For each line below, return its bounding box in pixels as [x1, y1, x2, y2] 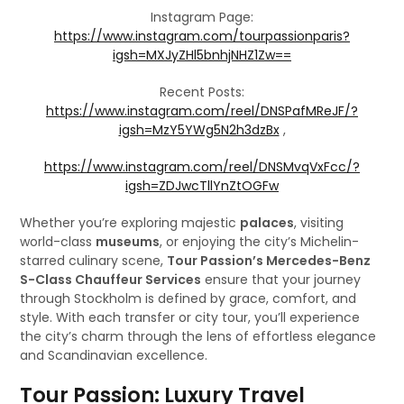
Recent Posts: [160, 83, 244, 101]
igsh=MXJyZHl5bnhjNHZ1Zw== [113, 46, 291, 64]
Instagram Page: [151, 8, 253, 26]
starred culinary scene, [20, 252, 168, 270]
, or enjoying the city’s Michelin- [160, 233, 360, 251]
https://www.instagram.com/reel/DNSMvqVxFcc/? [44, 158, 360, 176]
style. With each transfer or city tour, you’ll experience [20, 308, 361, 326]
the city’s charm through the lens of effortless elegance [20, 327, 377, 345]
